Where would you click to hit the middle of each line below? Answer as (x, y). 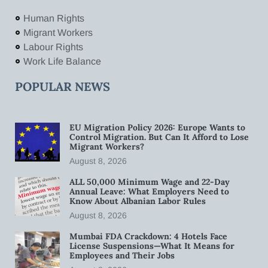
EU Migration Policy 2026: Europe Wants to (157, 127)
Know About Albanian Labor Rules (138, 201)
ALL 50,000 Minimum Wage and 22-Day (150, 182)
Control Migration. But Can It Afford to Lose (159, 137)
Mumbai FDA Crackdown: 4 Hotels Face (148, 236)
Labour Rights (53, 47)
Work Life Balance (62, 61)
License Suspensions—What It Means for (152, 246)
